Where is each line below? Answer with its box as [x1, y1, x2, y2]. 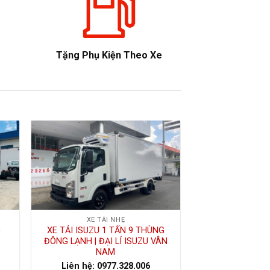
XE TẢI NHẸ [86, 216, 125, 224]
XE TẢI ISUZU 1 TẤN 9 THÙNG [46, 225, 165, 236]
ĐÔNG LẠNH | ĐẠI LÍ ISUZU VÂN [43, 236, 168, 247]
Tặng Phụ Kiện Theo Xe [56, 49, 162, 61]
